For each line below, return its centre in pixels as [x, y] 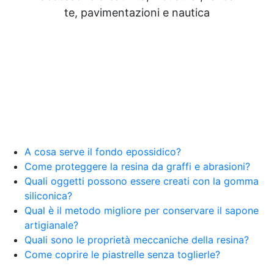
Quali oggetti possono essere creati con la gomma [142, 181]
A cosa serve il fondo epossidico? [103, 151]
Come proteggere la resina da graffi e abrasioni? [137, 166]
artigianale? [51, 225]
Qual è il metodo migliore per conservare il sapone [142, 210]
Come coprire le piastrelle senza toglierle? [122, 254]
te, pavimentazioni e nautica [137, 12]
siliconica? [48, 195]
